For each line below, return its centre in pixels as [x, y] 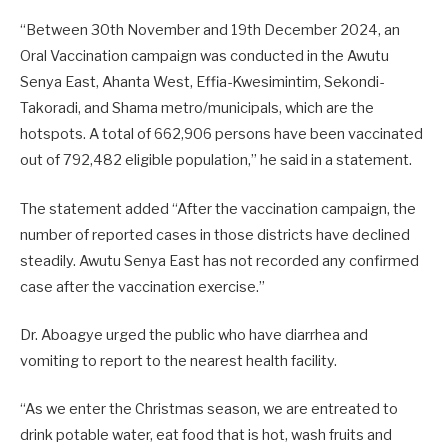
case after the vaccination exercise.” [142, 286]
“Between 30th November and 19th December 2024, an [210, 30]
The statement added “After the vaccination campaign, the [218, 208]
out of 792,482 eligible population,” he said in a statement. [216, 160]
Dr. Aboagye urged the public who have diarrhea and [194, 334]
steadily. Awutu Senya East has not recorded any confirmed [219, 260]
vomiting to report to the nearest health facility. [178, 360]
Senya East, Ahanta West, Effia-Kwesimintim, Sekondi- [202, 82]
